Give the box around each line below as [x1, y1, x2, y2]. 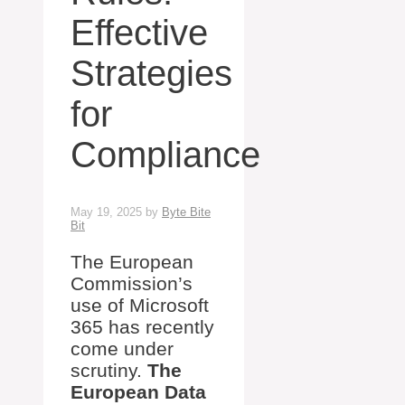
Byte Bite [162, 205, 211, 220]
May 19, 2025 [71, 205, 142, 220]
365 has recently [71, 316, 214, 338]
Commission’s [71, 273, 193, 295]
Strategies [71, 53, 232, 94]
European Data [71, 381, 206, 403]
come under [71, 338, 174, 360]
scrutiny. [71, 360, 147, 381]
